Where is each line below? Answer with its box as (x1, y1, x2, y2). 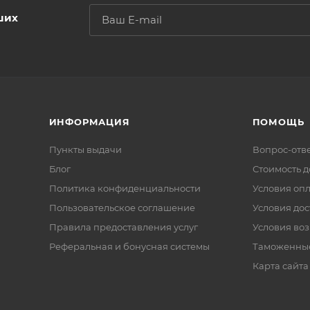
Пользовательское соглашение (48, 202, 195, 213)
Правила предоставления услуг (48, 221, 198, 232)
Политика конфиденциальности (48, 183, 201, 194)
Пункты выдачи (48, 144, 122, 155)
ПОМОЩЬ (252, 116, 304, 127)
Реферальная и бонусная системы (48, 241, 210, 252)
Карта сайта (252, 260, 309, 271)
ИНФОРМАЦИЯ (48, 116, 130, 127)
